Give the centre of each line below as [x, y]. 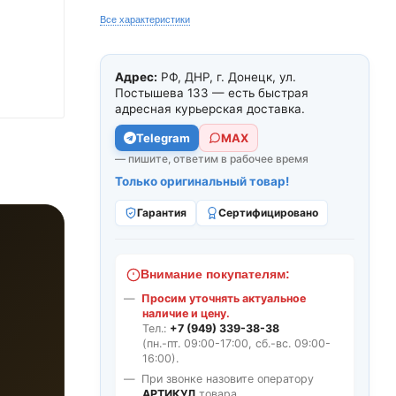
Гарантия [162, 213]
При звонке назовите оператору [228, 379]
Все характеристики [145, 19]
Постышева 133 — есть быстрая [212, 93]
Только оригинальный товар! [202, 181]
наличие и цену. [186, 313]
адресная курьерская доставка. [210, 109]
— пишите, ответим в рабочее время [212, 159]
